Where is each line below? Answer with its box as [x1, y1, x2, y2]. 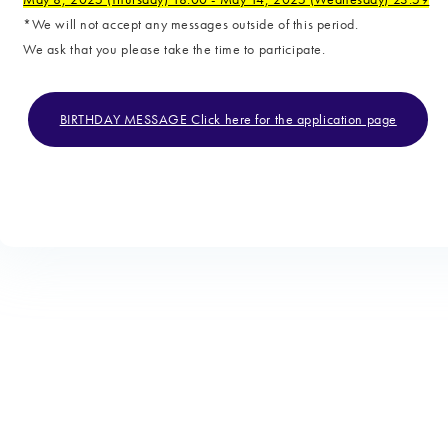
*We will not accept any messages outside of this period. [23, 14, 359, 33]
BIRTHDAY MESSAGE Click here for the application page [59, 109, 397, 128]
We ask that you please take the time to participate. [23, 39, 326, 58]
